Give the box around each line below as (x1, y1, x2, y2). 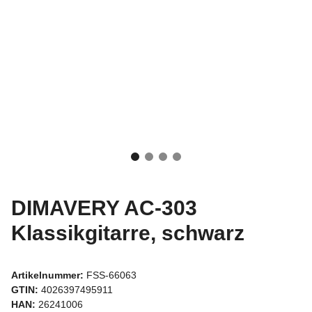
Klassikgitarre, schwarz (11, 221, 244, 244)
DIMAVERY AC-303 (11, 196, 197, 219)
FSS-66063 (86, 269, 136, 281)
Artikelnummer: (11, 269, 86, 281)
